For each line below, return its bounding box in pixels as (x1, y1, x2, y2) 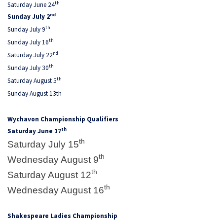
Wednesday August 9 (7, 154, 99, 165)
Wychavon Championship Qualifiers (7, 114, 118, 123)
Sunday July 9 (7, 25, 45, 34)
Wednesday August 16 (7, 184, 104, 195)
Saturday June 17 (7, 126, 61, 135)
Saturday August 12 (7, 169, 91, 180)
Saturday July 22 (7, 50, 53, 59)
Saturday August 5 (7, 76, 57, 85)
